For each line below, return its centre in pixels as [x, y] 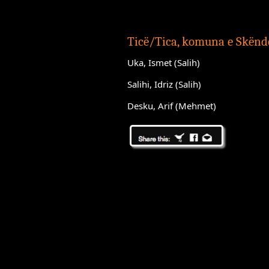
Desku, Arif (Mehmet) [172, 106]
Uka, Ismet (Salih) [164, 62]
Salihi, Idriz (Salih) [164, 84]
